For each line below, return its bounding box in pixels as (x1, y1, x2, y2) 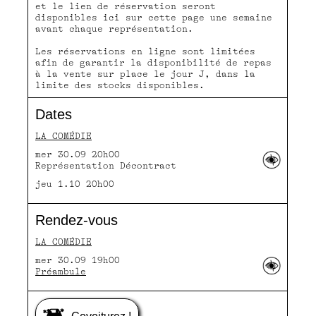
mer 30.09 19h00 (35, 255, 120, 265)
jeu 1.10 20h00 (35, 178, 114, 189)
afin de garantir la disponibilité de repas (35, 57, 272, 68)
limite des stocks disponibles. (35, 80, 205, 90)
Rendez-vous (35, 212, 118, 228)
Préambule (35, 266, 86, 276)
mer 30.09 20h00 (35, 149, 120, 159)
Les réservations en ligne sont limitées (35, 46, 255, 56)
